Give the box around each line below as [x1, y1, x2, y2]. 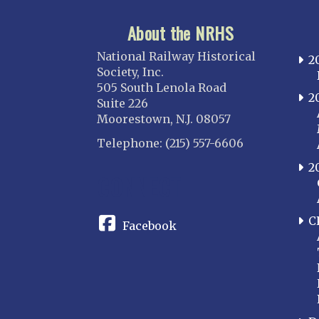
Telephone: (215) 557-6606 [97, 135, 244, 150]
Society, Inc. [97, 64, 164, 79]
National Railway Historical [97, 48, 256, 63]
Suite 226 [97, 95, 149, 110]
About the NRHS [127, 19, 234, 46]
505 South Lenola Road [97, 80, 227, 95]
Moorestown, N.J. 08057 [97, 111, 231, 126]
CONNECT [97, 169, 181, 204]
